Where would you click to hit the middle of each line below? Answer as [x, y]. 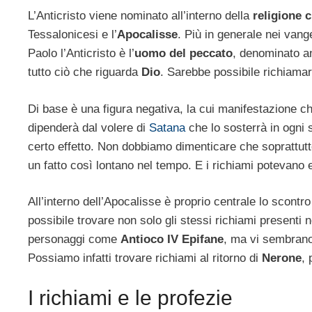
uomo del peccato [184, 54]
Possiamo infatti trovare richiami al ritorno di [145, 258]
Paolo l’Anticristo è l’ [81, 54]
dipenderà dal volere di [88, 127]
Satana [167, 127]
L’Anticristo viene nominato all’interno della [140, 16]
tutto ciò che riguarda [85, 72]
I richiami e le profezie [130, 297]
